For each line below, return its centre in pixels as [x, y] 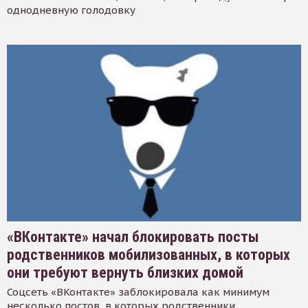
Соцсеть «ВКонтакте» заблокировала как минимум [138, 292]
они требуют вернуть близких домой [125, 273]
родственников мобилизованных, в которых [148, 255]
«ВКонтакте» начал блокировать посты [133, 237]
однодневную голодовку [71, 10]
